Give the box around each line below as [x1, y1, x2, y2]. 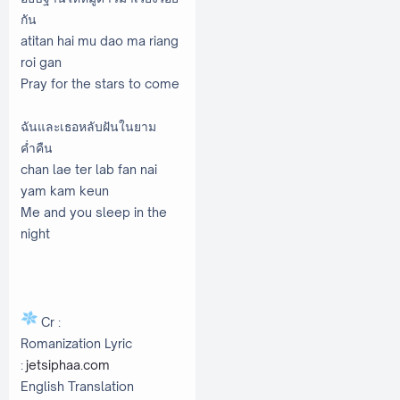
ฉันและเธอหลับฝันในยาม [21, 118, 156, 134]
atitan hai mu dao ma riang [21, 32, 179, 48]
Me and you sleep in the [21, 204, 167, 220]
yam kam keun [21, 182, 109, 198]
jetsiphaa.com [26, 356, 110, 372]
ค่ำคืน [21, 139, 53, 155]
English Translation [21, 378, 134, 394]
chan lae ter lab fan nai [21, 161, 157, 177]
